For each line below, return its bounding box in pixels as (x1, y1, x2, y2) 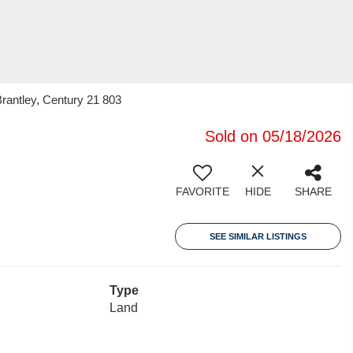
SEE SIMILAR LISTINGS (210, 232, 307, 241)
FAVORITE (176, 185, 229, 198)
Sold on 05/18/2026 (205, 128, 341, 145)
